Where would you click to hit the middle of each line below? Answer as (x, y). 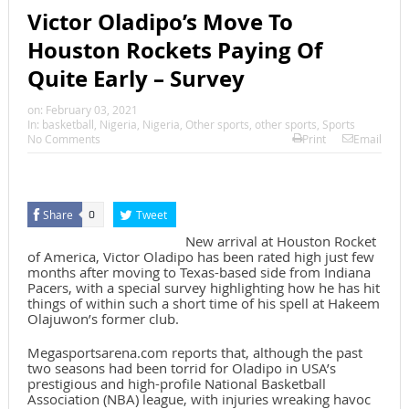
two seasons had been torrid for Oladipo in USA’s (181, 368)
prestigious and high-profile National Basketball (176, 384)
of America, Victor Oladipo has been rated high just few (200, 257)
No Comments (63, 139)
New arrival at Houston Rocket (280, 241)
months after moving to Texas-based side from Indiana (199, 273)
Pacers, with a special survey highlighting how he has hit (203, 288)
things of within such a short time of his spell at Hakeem (203, 304)
